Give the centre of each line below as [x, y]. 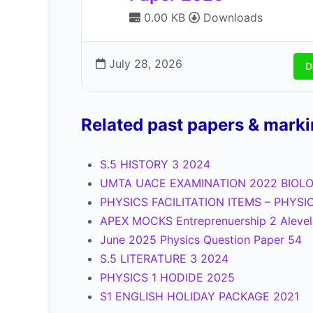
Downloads [231, 17]
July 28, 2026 [144, 64]
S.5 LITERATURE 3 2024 [164, 259]
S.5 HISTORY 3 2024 [155, 164]
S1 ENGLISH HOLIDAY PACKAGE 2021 [199, 296]
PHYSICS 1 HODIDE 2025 [167, 277]
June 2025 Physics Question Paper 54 [201, 240]
